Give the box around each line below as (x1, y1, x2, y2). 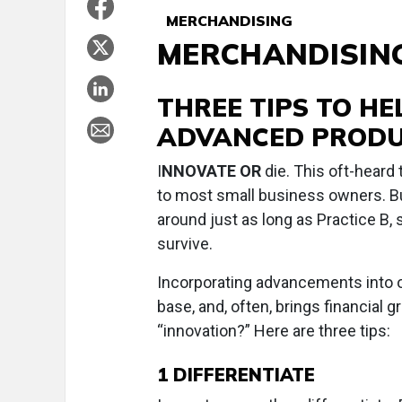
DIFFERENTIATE (168, 363, 315, 386)
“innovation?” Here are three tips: (157, 321, 390, 340)
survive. (157, 234, 213, 253)
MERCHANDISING (157, 12, 293, 30)
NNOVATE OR (162, 162, 261, 180)
